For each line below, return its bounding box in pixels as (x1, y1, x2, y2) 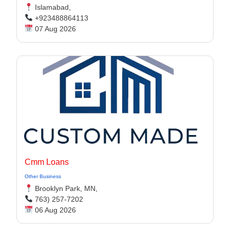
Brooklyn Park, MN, (32, 184, 98, 193)
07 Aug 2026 (32, 25, 76, 33)
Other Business (25, 174, 61, 179)
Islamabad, (32, 3, 71, 11)
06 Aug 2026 (32, 206, 76, 214)
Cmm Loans (25, 158, 69, 166)
